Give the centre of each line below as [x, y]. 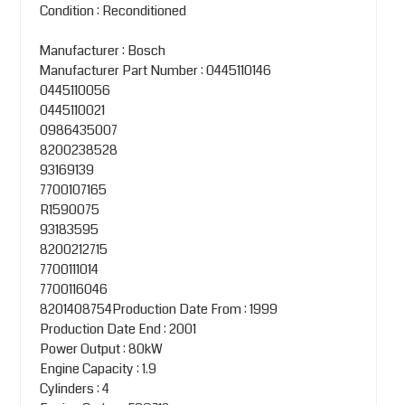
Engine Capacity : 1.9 [98, 368]
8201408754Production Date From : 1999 [158, 309]
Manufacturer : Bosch [102, 50]
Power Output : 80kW [101, 348]
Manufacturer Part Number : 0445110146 [155, 70]
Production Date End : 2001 [118, 329]
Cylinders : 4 [74, 388]
